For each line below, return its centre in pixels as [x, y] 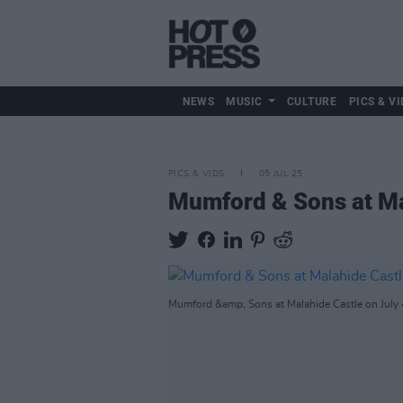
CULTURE [312, 102]
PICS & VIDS [197, 174]
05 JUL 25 [281, 174]
